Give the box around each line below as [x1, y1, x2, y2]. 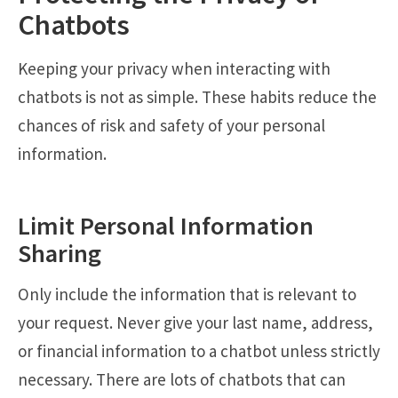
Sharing [18, 236, 101, 269]
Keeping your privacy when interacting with [18, 57, 330, 79]
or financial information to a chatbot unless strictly [18, 339, 380, 362]
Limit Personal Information [18, 209, 314, 242]
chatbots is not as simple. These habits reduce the [18, 85, 377, 107]
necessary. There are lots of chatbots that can [18, 368, 346, 390]
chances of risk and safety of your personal [18, 114, 325, 136]
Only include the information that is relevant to [18, 283, 356, 305]
